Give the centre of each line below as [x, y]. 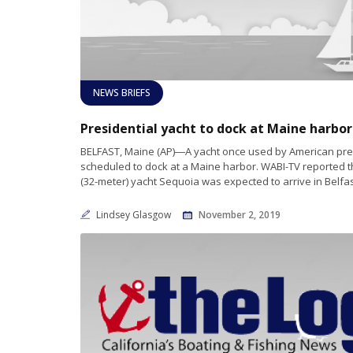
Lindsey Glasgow [135, 215]
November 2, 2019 [240, 215]
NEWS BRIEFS [122, 93]
